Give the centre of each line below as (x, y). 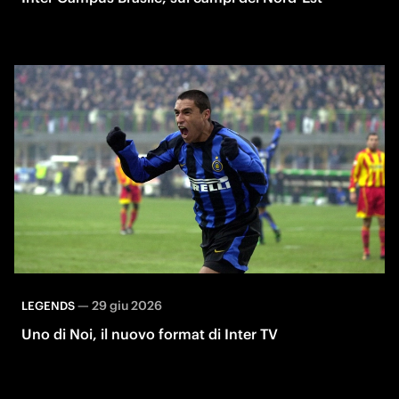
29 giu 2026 (127, 306)
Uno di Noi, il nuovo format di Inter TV (150, 334)
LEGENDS (48, 306)
